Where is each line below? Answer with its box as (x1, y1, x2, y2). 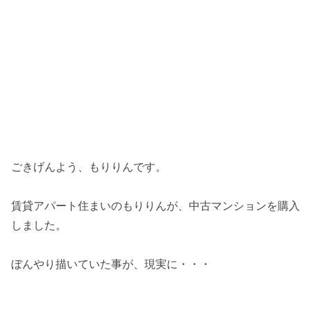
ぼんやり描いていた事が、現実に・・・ (11, 256, 211, 271)
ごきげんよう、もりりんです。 (11, 159, 167, 174)
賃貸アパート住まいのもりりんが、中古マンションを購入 (11, 198, 300, 212)
